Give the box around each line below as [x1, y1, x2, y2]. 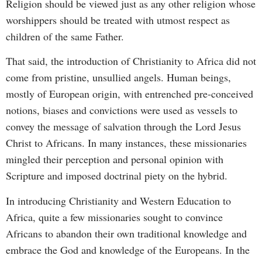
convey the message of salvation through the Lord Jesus [6, 119, 241, 134]
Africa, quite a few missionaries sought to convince [6, 209, 223, 224]
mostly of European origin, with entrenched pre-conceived [6, 87, 253, 101]
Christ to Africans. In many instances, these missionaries [6, 136, 247, 150]
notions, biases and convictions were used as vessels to [6, 103, 237, 118]
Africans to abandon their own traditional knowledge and [6, 226, 247, 240]
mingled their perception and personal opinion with [6, 152, 223, 167]
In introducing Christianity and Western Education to [6, 193, 231, 208]
